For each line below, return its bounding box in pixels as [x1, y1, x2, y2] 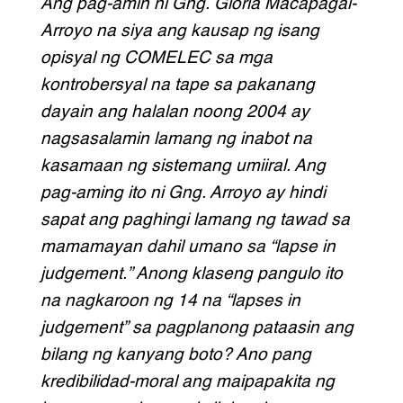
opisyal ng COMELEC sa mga [40, 49, 273, 67]
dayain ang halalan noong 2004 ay [40, 103, 309, 121]
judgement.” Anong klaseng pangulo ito [40, 264, 343, 282]
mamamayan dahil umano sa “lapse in [40, 237, 336, 255]
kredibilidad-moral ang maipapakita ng [40, 372, 335, 390]
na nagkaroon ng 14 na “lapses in [40, 291, 300, 309]
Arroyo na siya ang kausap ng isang [40, 22, 319, 40]
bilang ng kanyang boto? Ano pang [40, 345, 311, 363]
